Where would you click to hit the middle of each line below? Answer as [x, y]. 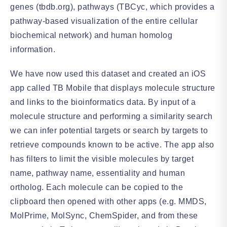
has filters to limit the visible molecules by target [102, 159]
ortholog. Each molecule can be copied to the [97, 187]
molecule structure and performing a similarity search [111, 116]
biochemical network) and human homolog [91, 35]
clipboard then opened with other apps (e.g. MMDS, [108, 201]
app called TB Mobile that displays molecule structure [113, 88]
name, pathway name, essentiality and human [98, 173]
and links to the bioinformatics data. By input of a [103, 102]
